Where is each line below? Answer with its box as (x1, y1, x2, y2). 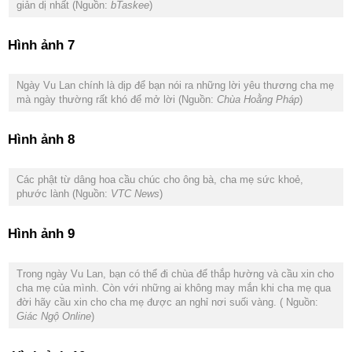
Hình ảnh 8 (8, 132, 75, 147)
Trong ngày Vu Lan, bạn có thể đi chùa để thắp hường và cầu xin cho (16, 268, 334, 280)
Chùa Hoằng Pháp (217, 93, 299, 105)
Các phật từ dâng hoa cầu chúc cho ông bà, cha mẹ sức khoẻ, (16, 174, 303, 185)
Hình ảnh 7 (8, 38, 75, 53)
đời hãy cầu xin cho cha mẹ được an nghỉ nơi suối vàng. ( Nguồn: (16, 296, 318, 308)
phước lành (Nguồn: (16, 188, 108, 200)
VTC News (108, 188, 159, 200)
